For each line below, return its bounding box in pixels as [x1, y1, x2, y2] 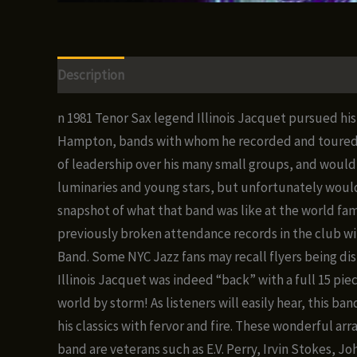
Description [57, 65, 124, 84]
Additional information [140, 65, 270, 84]
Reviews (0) [286, 65, 351, 84]
